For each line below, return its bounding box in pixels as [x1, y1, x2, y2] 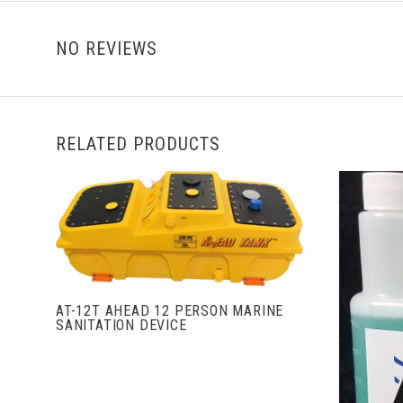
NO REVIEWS [56, 38, 157, 59]
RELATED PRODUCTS [56, 133, 220, 155]
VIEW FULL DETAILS [117, 235, 242, 253]
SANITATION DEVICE [56, 316, 187, 334]
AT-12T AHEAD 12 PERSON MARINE [56, 301, 284, 319]
